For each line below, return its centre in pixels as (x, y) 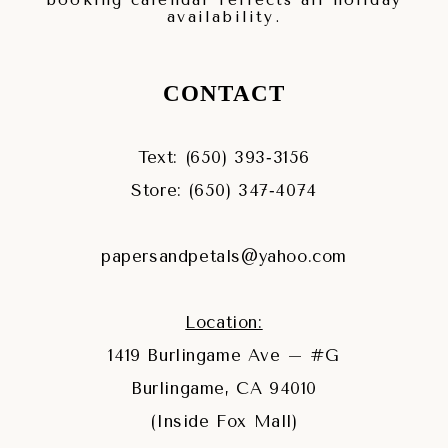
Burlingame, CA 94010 (224, 389)
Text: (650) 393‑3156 (224, 158)
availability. (224, 17)
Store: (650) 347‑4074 (224, 191)
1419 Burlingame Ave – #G (224, 356)
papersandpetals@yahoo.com (224, 257)
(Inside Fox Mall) (224, 422)
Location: (224, 323)
